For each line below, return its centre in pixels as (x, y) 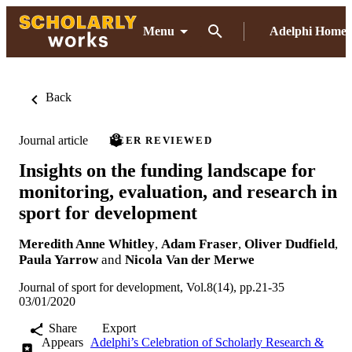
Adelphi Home (308, 31)
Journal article (53, 140)
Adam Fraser (200, 244)
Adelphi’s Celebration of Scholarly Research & (207, 342)
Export (119, 328)
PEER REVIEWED (161, 140)
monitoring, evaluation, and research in (178, 191)
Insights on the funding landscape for (167, 170)
